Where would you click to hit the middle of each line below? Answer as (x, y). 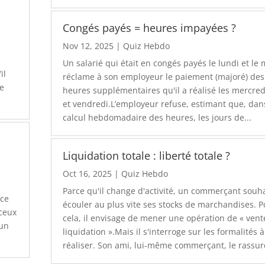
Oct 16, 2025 (88, 174)
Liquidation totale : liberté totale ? (147, 156)
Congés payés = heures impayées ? (150, 28)
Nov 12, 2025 (88, 46)
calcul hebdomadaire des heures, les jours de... (157, 117)
